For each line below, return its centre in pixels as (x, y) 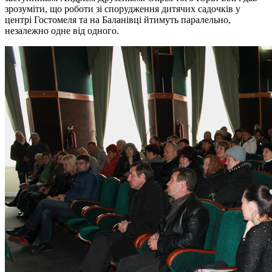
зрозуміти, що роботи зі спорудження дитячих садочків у (123, 8)
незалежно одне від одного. (62, 30)
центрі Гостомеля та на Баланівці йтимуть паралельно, (118, 19)
